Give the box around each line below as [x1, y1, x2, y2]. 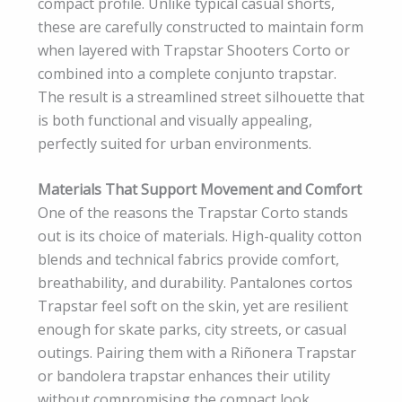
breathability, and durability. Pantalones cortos [38, 273, 353, 293]
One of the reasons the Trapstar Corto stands [38, 203, 348, 223]
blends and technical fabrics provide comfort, [38, 249, 339, 270]
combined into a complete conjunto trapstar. [38, 63, 336, 83]
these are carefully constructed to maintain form [38, 16, 363, 37]
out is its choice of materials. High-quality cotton [38, 226, 362, 247]
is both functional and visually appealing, [38, 109, 312, 130]
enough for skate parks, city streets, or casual [38, 319, 346, 340]
